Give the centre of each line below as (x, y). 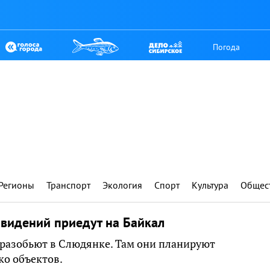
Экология (122, 185)
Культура (210, 185)
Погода (227, 47)
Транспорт (68, 185)
